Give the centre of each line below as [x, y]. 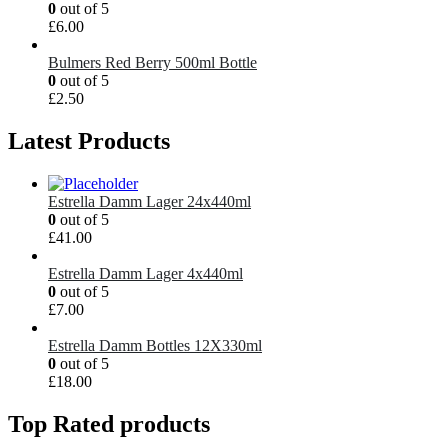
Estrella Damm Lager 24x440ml [149, 202]
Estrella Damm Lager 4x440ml [145, 274]
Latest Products [89, 141]
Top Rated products [109, 424]
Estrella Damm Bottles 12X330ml [155, 346]
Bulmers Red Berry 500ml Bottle [152, 63]
